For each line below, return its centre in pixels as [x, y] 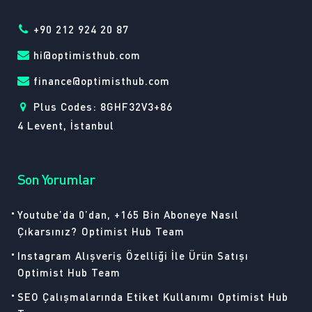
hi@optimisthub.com [87, 55]
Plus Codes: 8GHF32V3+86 [103, 107]
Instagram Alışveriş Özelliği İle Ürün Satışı [133, 256]
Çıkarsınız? [47, 231]
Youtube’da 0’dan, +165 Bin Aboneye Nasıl [128, 214]
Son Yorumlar [56, 179]
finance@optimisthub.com [102, 81]
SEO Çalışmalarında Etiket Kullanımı [116, 297]
